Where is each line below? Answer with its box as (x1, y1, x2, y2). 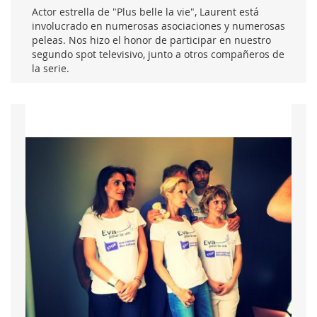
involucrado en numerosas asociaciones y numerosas (32, 18, 285, 33)
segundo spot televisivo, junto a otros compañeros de (32, 47, 284, 61)
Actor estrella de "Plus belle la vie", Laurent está (32, 4, 259, 18)
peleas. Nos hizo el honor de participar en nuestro (32, 33, 271, 47)
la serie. (32, 61, 69, 75)
